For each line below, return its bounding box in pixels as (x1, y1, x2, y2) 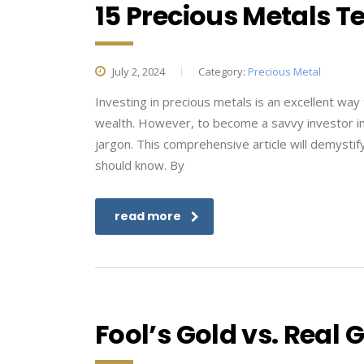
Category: (198, 64, 248, 79)
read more (115, 208, 181, 224)
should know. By (95, 157, 184, 173)
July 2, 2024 (110, 64, 165, 79)
